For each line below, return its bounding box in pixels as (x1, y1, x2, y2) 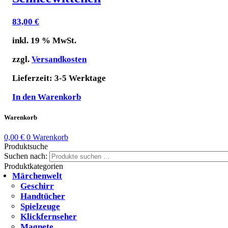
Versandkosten (32, 54, 87, 65)
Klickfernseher (20, 212, 77, 222)
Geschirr (20, 181, 54, 191)
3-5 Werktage (54, 73, 106, 83)
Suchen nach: (4, 152, 47, 161)
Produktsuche (4, 142, 48, 151)
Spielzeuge (20, 202, 60, 212)
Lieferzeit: (12, 73, 54, 83)
